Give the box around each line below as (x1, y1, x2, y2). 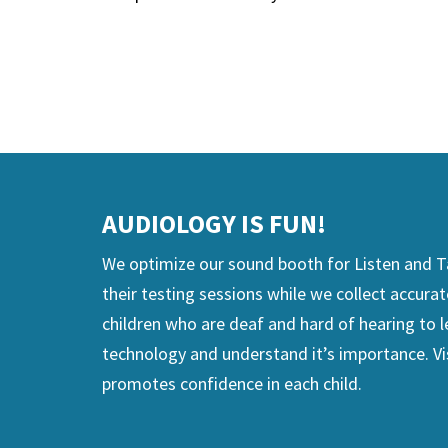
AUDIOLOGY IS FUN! (102, 207, 326, 241)
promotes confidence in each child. (102, 372, 362, 396)
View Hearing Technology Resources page (128, 62, 436, 83)
